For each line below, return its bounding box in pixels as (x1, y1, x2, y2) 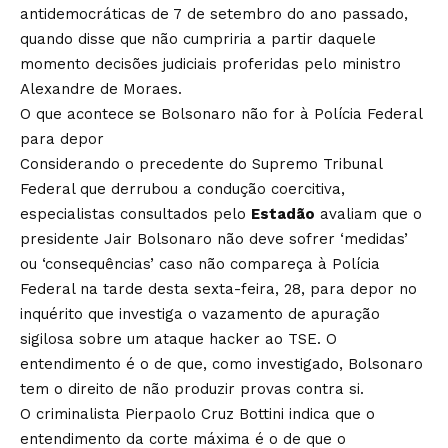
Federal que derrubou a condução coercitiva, (20, 179, 345, 198)
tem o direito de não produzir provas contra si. (20, 379, 364, 398)
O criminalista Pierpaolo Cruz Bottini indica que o (20, 404, 375, 423)
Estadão (251, 204, 315, 223)
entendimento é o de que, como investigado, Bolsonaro (20, 354, 423, 373)
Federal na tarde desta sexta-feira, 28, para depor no (20, 279, 417, 298)
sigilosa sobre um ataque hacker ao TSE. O (20, 329, 337, 348)
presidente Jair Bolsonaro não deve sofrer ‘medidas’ (20, 229, 408, 248)
